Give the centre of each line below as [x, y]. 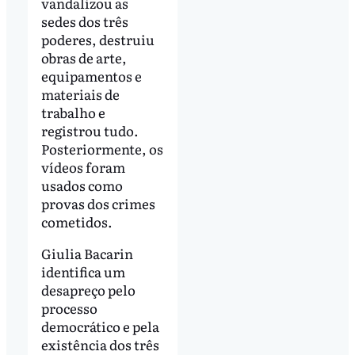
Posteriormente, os [102, 148]
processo [69, 307]
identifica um [83, 271]
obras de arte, [84, 57]
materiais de [80, 94]
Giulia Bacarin [87, 253]
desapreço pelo [88, 289]
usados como [82, 185]
